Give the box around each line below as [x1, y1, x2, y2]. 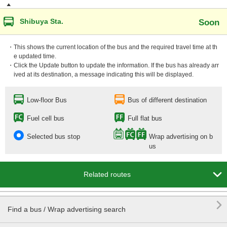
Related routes [84, 170, 131, 178]
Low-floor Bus [27, 96, 67, 104]
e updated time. [14, 53, 56, 60]
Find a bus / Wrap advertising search [8, 205, 126, 213]
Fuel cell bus [27, 115, 64, 122]
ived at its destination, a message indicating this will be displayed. [14, 71, 194, 78]
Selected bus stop [27, 133, 80, 140]
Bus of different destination [128, 96, 207, 104]
